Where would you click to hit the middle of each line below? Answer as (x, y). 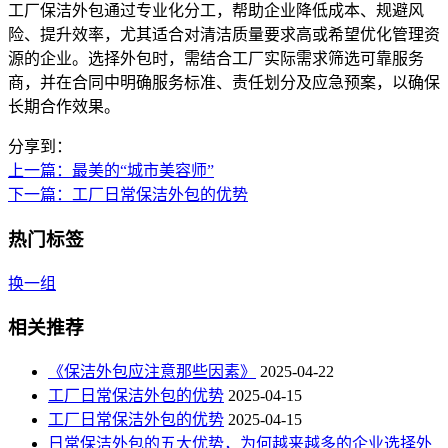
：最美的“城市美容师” (135, 171)
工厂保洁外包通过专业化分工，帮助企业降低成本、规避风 (216, 11)
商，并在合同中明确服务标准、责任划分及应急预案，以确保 (224, 83)
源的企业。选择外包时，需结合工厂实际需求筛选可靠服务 (216, 59)
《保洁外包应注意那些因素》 (152, 372)
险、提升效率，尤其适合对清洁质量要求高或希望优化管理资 (224, 35)
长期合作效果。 (64, 107)
